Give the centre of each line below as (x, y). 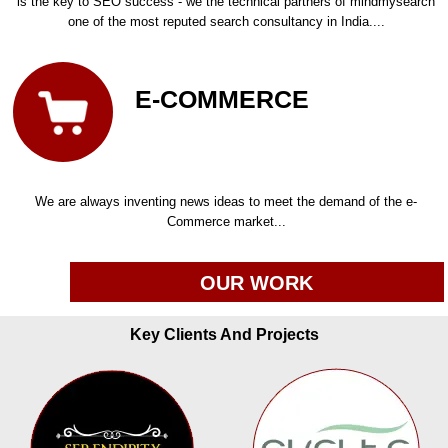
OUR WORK (257, 283)
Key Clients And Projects (224, 334)
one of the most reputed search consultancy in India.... (226, 22)
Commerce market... (226, 222)
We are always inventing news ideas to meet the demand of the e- (226, 202)
